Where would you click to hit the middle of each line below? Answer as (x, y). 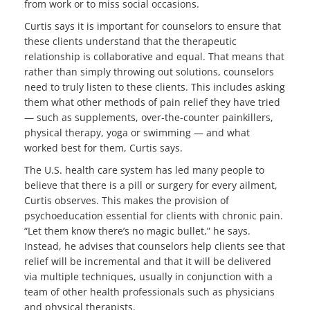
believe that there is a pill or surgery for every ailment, (151, 185)
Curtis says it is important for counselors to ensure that (153, 26)
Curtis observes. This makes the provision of (127, 200)
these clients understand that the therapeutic (130, 41)
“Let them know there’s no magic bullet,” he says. (137, 230)
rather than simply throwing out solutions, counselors (149, 71)
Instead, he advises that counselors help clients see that (155, 246)
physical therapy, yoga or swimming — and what (137, 132)
